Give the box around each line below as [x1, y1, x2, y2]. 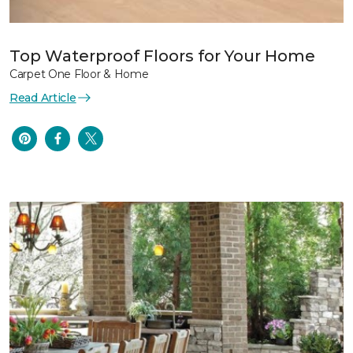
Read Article [9, 90, 76, 105]
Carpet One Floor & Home [9, 66, 149, 81]
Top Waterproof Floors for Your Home [9, 46, 315, 65]
